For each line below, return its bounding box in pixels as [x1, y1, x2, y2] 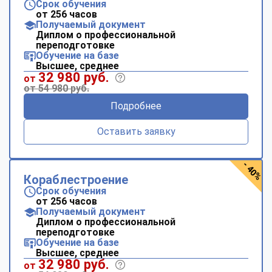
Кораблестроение [24, 172, 128, 187]
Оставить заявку [97, 125, 175, 137]
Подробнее [110, 100, 161, 112]
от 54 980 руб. [24, 82, 89, 94]
